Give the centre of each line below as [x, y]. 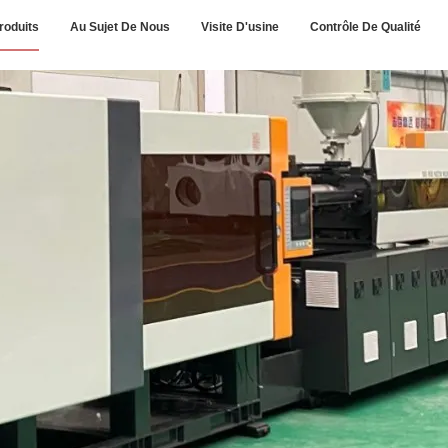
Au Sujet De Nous [120, 27]
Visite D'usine [239, 27]
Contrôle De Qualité [365, 27]
